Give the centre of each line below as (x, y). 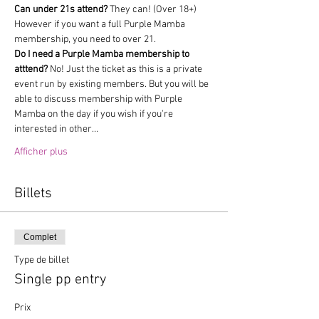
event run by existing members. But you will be (113, 84)
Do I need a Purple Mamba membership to (103, 54)
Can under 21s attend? (61, 10)
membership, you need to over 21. (85, 40)
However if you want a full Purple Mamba (101, 25)
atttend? (31, 69)
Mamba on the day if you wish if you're (95, 114)
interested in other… (56, 129)
